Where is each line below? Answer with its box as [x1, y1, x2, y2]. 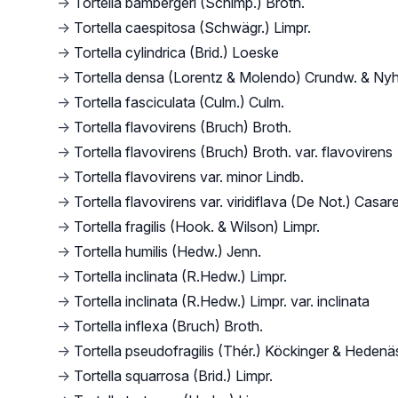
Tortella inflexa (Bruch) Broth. [74, 317, 263, 335]
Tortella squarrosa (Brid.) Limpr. [74, 367, 273, 385]
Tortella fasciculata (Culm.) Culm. [74, 93, 284, 111]
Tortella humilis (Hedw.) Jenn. [74, 243, 261, 260]
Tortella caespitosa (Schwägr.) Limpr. [74, 19, 311, 36]
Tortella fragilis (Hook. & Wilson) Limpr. [74, 218, 320, 235]
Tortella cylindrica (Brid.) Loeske [74, 44, 279, 61]
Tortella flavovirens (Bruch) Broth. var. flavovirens [74, 143, 393, 161]
